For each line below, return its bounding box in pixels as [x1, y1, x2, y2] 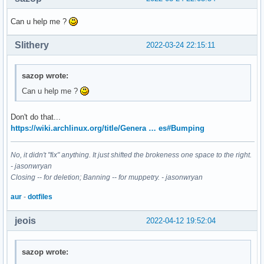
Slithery [15, 39, 49, 50]
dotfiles [28, 193, 52, 202]
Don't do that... [11, 113, 61, 122]
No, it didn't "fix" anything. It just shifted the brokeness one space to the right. [11, 151, 252, 160]
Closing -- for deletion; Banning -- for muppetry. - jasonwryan [11, 173, 203, 182]
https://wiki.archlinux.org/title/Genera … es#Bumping [11, 124, 204, 133]
